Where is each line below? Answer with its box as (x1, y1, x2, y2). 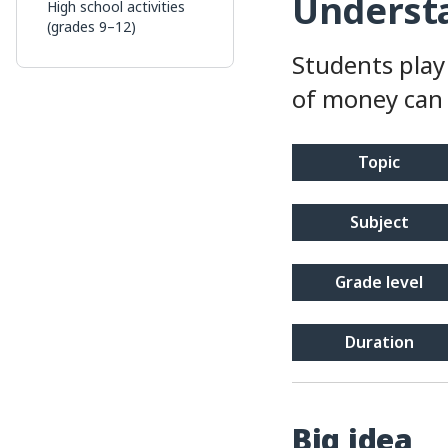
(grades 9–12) (47, 17, 136, 36)
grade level (346, 270, 424, 293)
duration (355, 330, 414, 353)
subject (358, 210, 409, 233)
